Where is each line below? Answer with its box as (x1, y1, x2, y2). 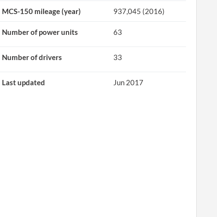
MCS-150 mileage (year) (2, 7, 81, 15)
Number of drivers (2, 53, 62, 62)
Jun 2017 (113, 78, 144, 87)
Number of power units (2, 28, 78, 36)
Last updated (2, 78, 46, 87)
